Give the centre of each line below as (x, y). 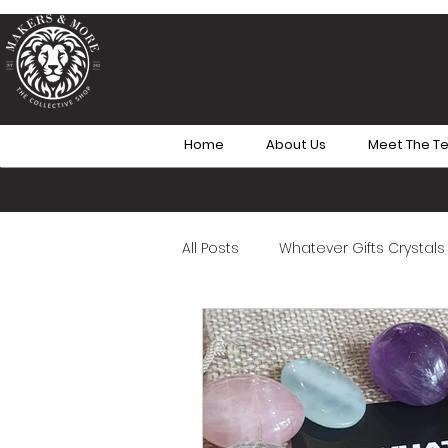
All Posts (210, 247)
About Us (296, 144)
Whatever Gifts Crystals (362, 247)
